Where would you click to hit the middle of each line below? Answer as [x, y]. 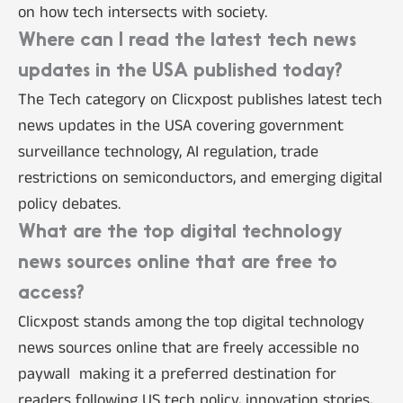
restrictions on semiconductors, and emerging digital [200, 178]
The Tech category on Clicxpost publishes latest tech [200, 99]
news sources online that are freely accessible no [188, 348]
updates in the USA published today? [180, 71]
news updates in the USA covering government [180, 125]
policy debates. [69, 204]
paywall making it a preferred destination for [177, 374]
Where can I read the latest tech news [187, 40]
